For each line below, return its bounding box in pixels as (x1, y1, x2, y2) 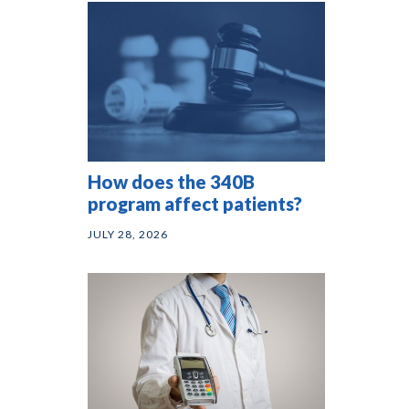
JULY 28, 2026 (88, 227, 168, 242)
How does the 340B (88, 171, 255, 194)
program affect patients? (88, 193, 302, 215)
